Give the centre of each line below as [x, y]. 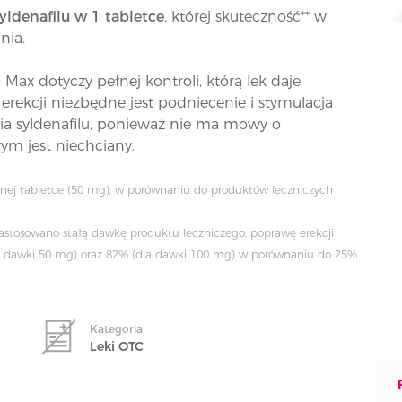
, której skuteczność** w [245, 17]
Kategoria [116, 329]
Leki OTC [117, 346]
